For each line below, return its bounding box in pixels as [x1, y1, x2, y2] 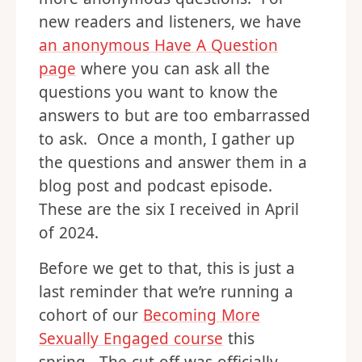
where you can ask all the [76, 58, 270, 79]
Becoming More [142, 305, 260, 326]
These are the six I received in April [39, 199, 299, 220]
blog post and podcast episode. [39, 175, 277, 196]
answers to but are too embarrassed [39, 105, 310, 126]
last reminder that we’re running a [39, 281, 293, 302]
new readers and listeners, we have [39, 11, 301, 32]
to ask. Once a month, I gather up [39, 128, 295, 149]
